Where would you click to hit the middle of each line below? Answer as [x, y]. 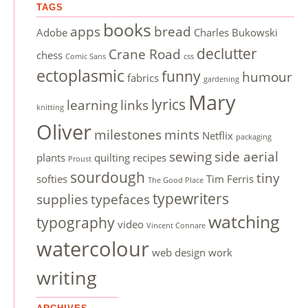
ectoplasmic [80, 76]
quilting [112, 157]
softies [52, 179]
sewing [190, 156]
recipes [150, 157]
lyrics [168, 104]
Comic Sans [86, 56]
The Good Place [176, 180]
